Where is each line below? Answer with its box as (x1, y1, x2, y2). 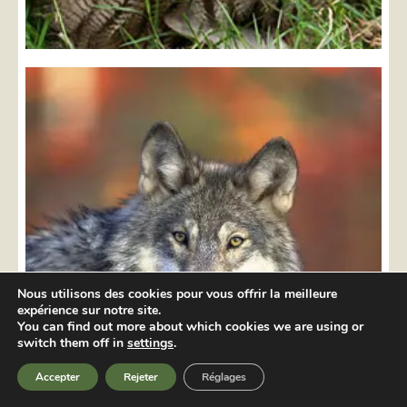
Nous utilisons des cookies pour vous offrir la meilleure (17, 285, 337, 303)
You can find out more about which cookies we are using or (17, 318, 363, 335)
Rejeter (124, 370, 158, 384)
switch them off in (17, 334, 127, 352)
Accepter (35, 370, 80, 384)
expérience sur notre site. (17, 302, 161, 319)
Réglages (202, 370, 246, 384)
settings (127, 334, 174, 352)
